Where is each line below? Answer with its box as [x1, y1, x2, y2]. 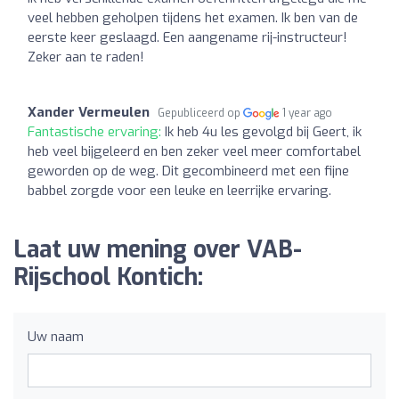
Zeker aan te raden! [28, 47, 144, 66]
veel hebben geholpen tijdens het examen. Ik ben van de [28, 8, 358, 27]
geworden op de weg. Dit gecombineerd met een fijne [28, 161, 349, 180]
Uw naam [28, 327, 84, 346]
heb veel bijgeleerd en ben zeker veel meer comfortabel [28, 142, 361, 160]
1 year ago [282, 105, 333, 120]
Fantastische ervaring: [28, 122, 165, 141]
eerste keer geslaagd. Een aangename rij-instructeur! [28, 28, 347, 46]
